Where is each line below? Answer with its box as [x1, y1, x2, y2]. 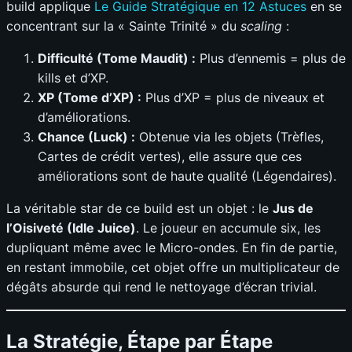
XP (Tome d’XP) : [38, 90, 141, 106]
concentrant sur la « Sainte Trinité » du [6, 18, 240, 35]
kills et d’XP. [38, 70, 108, 86]
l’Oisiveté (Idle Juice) [6, 220, 136, 236]
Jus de [273, 200, 313, 217]
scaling [240, 18, 282, 35]
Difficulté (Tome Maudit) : [38, 50, 196, 67]
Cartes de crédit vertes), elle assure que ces [38, 148, 302, 165]
